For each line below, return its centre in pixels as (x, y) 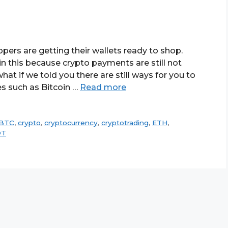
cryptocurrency (71, 122)
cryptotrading (125, 122)
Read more (103, 87)
